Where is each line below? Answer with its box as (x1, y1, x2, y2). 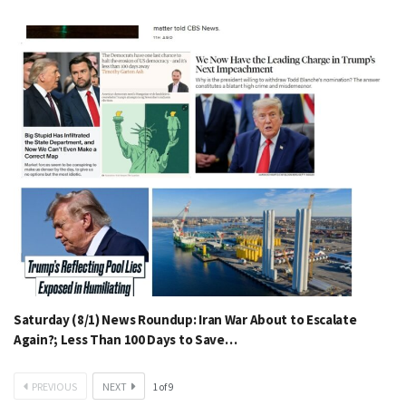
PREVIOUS (32, 380, 77, 394)
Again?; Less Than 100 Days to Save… (14, 331, 237, 349)
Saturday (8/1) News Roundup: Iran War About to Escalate (14, 311, 357, 329)
